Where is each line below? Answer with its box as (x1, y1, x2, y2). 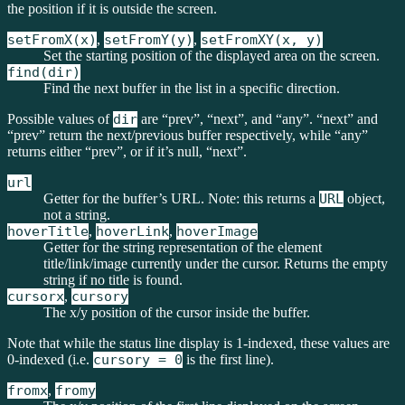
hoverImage (176, 223, 258, 240)
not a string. (43, 207, 110, 222)
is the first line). (183, 352, 274, 367)
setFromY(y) (104, 32, 193, 48)
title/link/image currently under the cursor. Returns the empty (43, 256, 388, 271)
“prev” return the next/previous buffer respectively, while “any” (7, 127, 368, 143)
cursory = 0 (93, 352, 183, 368)
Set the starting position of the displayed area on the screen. (43, 48, 380, 63)
